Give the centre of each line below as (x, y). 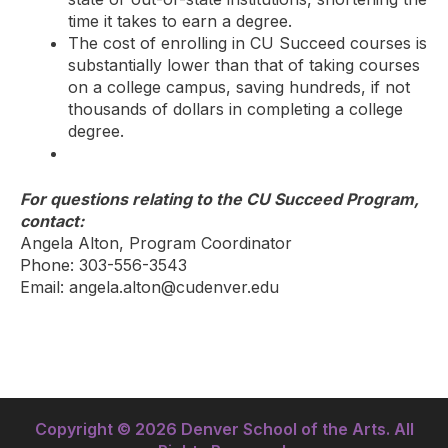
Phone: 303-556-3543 (103, 264)
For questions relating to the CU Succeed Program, (219, 198)
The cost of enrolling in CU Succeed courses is (247, 42)
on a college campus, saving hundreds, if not (239, 86)
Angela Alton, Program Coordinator (156, 242)
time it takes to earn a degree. (180, 20)
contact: (52, 220)
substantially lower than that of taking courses (244, 64)
